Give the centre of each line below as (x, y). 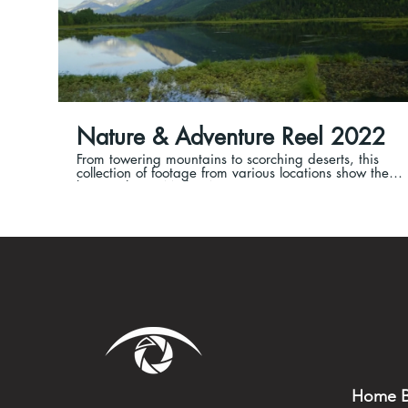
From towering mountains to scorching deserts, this (228, 159)
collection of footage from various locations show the (233, 173)
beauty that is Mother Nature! (167, 187)
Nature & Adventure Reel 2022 (231, 137)
